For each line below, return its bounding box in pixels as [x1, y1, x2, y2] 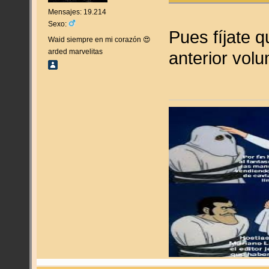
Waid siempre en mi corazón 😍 [47, 35, 151, 44]
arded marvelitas [47, 47, 103, 56]
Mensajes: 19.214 [47, 7, 106, 16]
